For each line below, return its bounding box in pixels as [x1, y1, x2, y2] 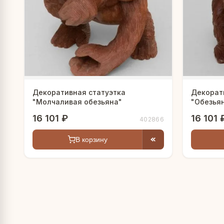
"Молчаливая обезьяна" [32, 97, 122, 106]
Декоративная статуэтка [32, 88, 125, 97]
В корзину [75, 135, 107, 144]
